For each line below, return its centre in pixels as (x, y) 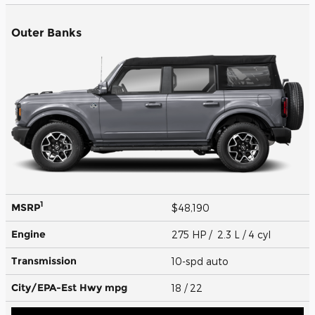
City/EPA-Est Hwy (58, 287)
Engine (28, 234)
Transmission (44, 261)
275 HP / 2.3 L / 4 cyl (223, 234)
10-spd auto (201, 261)
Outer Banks (46, 32)
